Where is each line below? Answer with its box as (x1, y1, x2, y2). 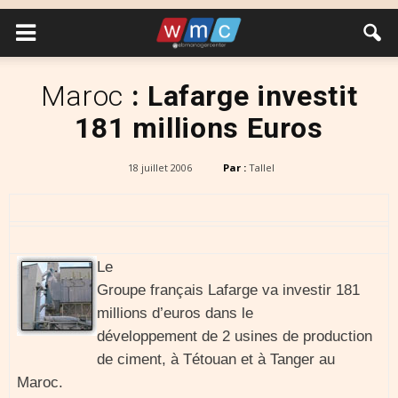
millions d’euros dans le (97, 305, 253, 322)
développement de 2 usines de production (97, 328, 372, 345)
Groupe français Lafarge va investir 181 (97, 282, 360, 298)
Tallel (248, 161, 275, 174)
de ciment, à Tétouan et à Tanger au (97, 351, 335, 368)
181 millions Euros (75, 111, 323, 145)
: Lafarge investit (131, 79, 358, 113)
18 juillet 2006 (127, 161, 192, 174)
